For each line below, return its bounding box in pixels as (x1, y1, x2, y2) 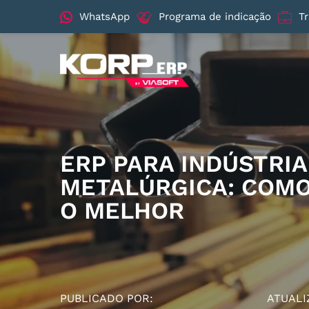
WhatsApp (79, 10, 130, 23)
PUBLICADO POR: (60, 292, 153, 305)
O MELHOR (60, 197, 184, 224)
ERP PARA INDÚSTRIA (60, 150, 307, 177)
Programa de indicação (159, 10, 271, 23)
